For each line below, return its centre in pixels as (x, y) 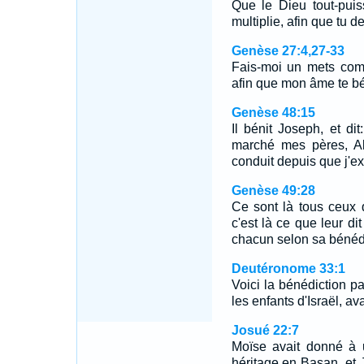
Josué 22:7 (265, 330)
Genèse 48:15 (273, 113)
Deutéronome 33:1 (288, 269)
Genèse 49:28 (273, 191)
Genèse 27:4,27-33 (288, 51)
